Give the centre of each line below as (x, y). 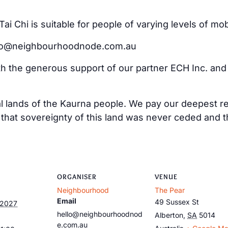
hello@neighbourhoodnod (100, 214)
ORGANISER (77, 176)
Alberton (169, 215)
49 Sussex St (177, 202)
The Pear (170, 190)
